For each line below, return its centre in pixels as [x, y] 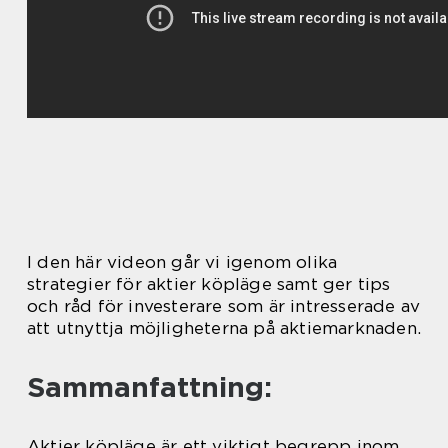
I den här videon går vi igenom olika [182, 262]
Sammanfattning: [149, 387]
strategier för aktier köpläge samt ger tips [209, 284]
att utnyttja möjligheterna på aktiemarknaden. [224, 328]
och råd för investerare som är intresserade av [224, 306]
